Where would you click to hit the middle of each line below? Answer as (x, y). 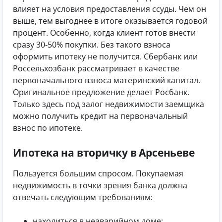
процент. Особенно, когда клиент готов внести (104, 32)
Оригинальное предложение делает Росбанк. (101, 92)
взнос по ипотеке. (49, 128)
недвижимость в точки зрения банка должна (100, 186)
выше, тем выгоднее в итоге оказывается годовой (110, 21)
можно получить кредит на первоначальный (100, 116)
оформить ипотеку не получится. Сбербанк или (105, 56)
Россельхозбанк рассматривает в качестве (96, 68)
